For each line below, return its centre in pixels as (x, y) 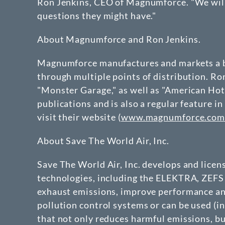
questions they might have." (97, 16)
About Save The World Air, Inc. (103, 141)
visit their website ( (79, 117)
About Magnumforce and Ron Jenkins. (119, 39)
